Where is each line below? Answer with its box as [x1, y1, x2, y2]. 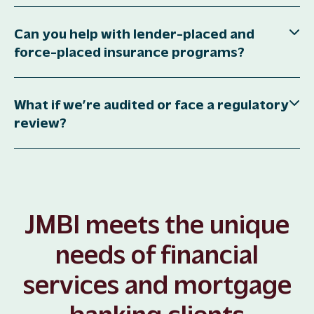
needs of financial [55, 235, 259, 268]
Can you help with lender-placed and [14, 23, 254, 41]
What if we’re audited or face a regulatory [14, 94, 289, 112]
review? [14, 112, 67, 130]
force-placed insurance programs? [14, 41, 245, 60]
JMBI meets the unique [25, 205, 289, 238]
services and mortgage [22, 266, 292, 299]
